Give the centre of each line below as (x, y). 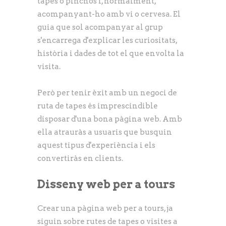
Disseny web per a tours (106, 184)
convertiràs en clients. (80, 158)
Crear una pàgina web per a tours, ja (105, 208)
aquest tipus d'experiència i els (96, 145)
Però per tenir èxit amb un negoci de (107, 93)
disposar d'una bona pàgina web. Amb (110, 119)
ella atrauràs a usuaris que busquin (105, 132)
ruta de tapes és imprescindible (98, 106)
